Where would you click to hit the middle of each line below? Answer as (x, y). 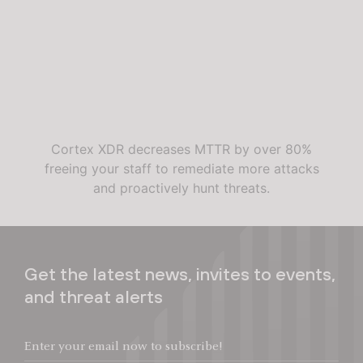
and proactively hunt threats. (181, 188)
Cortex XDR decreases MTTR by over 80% (181, 149)
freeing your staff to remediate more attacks (181, 168)
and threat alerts (94, 296)
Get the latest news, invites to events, (180, 273)
